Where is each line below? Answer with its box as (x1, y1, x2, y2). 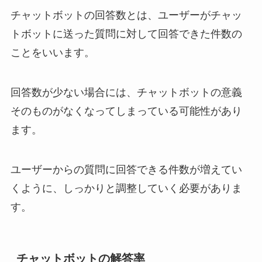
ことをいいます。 (10, 47, 95, 59)
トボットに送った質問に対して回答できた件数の (10, 28, 242, 40)
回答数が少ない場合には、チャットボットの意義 (10, 87, 242, 99)
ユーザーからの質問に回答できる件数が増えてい (10, 164, 242, 176)
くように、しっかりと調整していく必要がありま (10, 182, 242, 195)
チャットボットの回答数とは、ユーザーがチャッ (10, 9, 242, 22)
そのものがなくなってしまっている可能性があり (10, 105, 242, 118)
